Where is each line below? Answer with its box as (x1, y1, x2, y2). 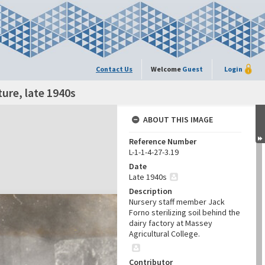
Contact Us (96, 64, 132, 73)
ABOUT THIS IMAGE (143, 114, 213, 125)
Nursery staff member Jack (129, 196, 225, 207)
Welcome (151, 64, 182, 73)
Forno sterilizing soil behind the (129, 207, 240, 218)
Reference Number (129, 136, 196, 147)
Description (129, 186, 172, 196)
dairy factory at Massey (129, 218, 212, 228)
